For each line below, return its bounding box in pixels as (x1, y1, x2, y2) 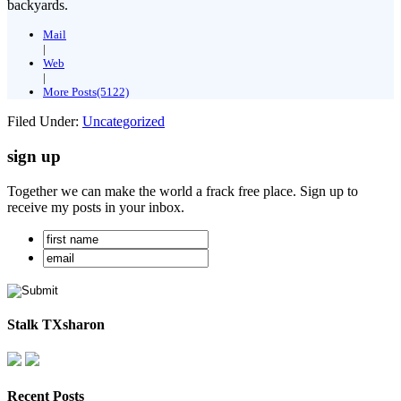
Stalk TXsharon (7, 316, 105, 332)
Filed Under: (7, 114, 82, 130)
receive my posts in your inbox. (7, 199, 184, 215)
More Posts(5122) (43, 85, 129, 99)
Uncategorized (82, 114, 165, 130)
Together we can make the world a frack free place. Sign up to (7, 183, 358, 199)
